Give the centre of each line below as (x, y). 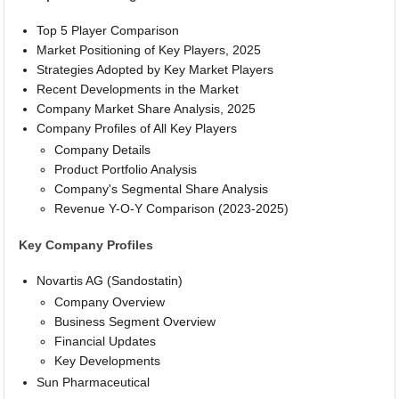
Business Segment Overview (135, 322)
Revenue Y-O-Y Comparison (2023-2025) (172, 209)
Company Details (103, 150)
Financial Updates (106, 342)
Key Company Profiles (86, 244)
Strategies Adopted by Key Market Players (155, 70)
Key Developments (108, 361)
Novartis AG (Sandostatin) (110, 281)
